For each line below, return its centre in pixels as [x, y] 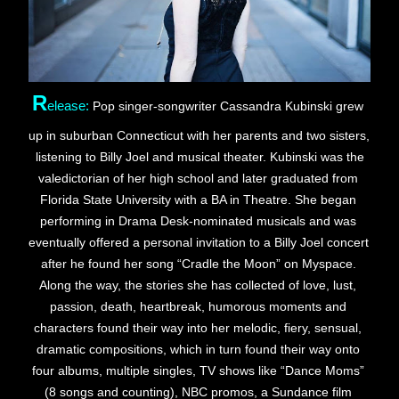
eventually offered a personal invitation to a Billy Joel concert [199, 243]
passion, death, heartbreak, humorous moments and [198, 307]
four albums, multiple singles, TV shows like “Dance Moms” [198, 371]
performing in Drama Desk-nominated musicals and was [198, 221]
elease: [68, 106]
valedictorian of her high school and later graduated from [198, 179]
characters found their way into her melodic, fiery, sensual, [198, 328]
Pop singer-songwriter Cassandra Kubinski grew [228, 106]
